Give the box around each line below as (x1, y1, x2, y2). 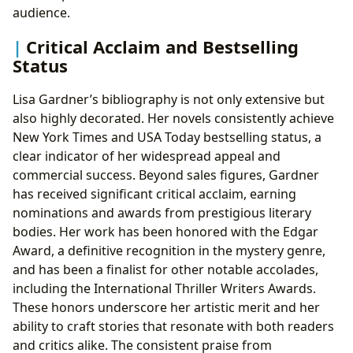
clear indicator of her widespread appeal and (13, 147, 281, 165)
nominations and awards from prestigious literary (13, 204, 311, 222)
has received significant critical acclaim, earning (13, 185, 296, 203)
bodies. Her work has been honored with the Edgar (13, 223, 318, 241)
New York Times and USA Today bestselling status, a (13, 128, 321, 147)
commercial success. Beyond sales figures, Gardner (13, 166, 319, 184)
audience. (13, 3, 70, 21)
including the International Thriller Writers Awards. (13, 280, 316, 298)
